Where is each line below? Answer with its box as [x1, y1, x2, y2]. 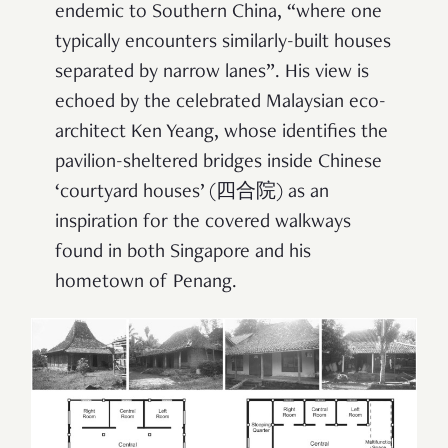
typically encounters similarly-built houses [55, 32, 391, 53]
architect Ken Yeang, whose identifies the [55, 122, 388, 143]
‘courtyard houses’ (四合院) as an [55, 182, 329, 203]
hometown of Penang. [55, 272, 242, 293]
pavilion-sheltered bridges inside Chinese [55, 152, 382, 173]
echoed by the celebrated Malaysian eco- [55, 92, 386, 113]
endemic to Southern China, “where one [55, 2, 382, 23]
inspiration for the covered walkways [55, 212, 351, 233]
